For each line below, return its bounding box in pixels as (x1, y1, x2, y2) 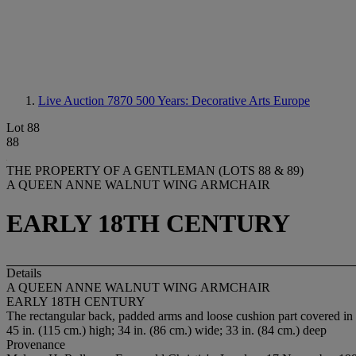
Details (6, 265, 41, 280)
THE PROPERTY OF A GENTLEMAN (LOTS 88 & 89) (6, 164, 304, 177)
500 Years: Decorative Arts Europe (136, 94, 310, 107)
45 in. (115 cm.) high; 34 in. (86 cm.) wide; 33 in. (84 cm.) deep (6, 323, 327, 337)
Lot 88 (6, 121, 40, 134)
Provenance (6, 337, 65, 351)
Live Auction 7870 (38, 94, 136, 107)
